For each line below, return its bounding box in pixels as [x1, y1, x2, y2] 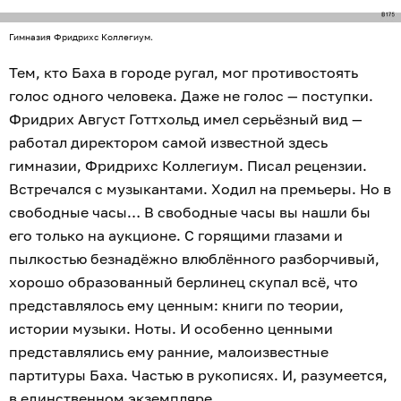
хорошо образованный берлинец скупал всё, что [9, 273, 358, 292]
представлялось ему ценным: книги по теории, [9, 296, 344, 315]
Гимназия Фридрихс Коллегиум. [9, 31, 153, 43]
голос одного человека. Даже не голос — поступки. [9, 87, 373, 106]
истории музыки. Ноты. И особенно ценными [9, 320, 333, 338]
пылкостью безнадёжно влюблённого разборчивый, [9, 250, 380, 269]
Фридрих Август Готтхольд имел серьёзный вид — [9, 110, 363, 129]
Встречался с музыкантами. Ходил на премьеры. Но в [9, 180, 391, 199]
